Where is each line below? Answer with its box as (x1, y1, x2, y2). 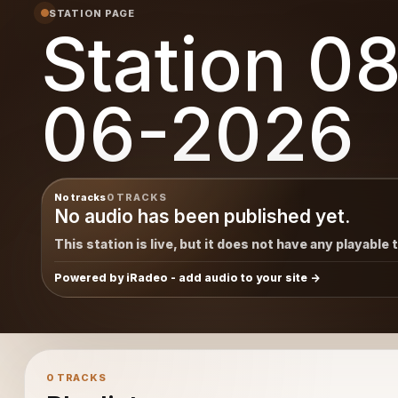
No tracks (53, 190, 107, 203)
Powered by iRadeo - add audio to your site (53, 270, 307, 284)
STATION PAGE (48, 6, 136, 20)
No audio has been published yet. (53, 204, 350, 227)
